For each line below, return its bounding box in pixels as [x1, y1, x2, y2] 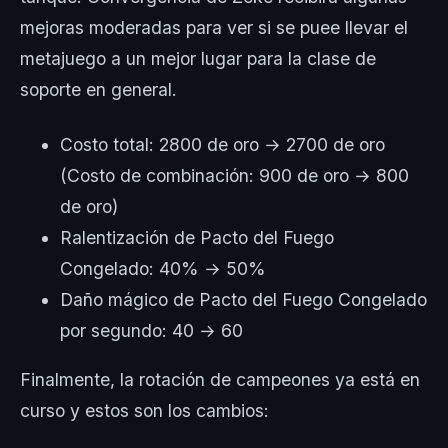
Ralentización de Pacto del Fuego [60, 226, 334, 248]
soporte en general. [20, 78, 177, 100]
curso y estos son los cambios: [20, 399, 274, 421]
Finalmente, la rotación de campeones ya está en [20, 368, 420, 390]
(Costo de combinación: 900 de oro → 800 [60, 164, 409, 186]
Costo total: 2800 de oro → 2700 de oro [60, 133, 385, 155]
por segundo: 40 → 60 [60, 319, 243, 341]
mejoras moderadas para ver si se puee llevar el [20, 16, 408, 38]
